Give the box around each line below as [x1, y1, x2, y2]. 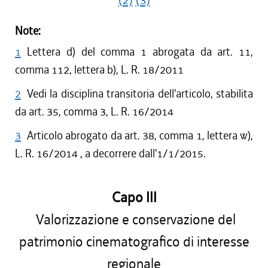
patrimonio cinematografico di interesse [19, 233, 249, 251]
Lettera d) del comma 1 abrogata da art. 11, [27, 44, 253, 59]
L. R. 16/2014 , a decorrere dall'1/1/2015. [15, 146, 206, 161]
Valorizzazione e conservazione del [32, 211, 236, 229]
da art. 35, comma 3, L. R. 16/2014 [15, 104, 173, 119]
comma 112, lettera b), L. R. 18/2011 [15, 62, 184, 77]
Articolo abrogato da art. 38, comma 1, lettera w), [27, 128, 253, 143]
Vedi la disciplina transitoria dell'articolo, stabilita [27, 86, 253, 101]
